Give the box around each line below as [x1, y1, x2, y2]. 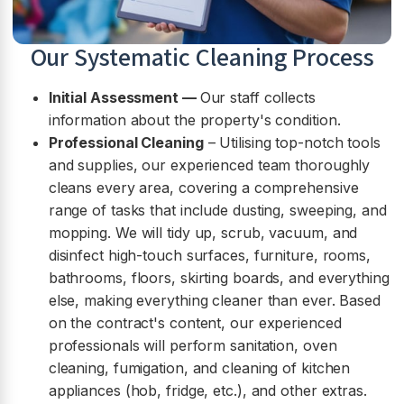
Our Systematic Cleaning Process [30, 40, 374, 77]
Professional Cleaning [48, 133, 204, 152]
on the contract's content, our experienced [48, 314, 342, 333]
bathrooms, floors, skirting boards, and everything [48, 269, 390, 288]
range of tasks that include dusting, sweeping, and [48, 201, 387, 220]
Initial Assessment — [48, 88, 200, 107]
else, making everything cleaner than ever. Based [48, 291, 381, 310]
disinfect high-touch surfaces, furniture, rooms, [48, 246, 371, 265]
